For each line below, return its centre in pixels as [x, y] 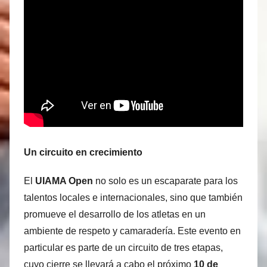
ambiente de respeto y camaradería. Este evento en [132, 231]
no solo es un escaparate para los [165, 181]
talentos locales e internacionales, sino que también [133, 198]
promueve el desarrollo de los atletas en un [115, 215]
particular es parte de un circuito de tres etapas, [123, 248]
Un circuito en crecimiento [83, 153]
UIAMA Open [64, 181]
